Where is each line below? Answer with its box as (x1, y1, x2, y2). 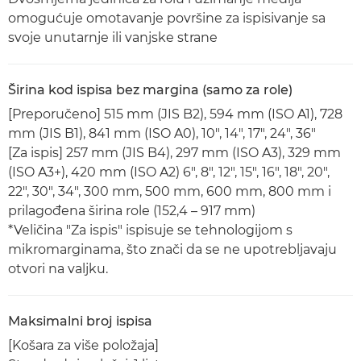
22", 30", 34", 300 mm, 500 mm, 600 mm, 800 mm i (8, 184, 331, 199)
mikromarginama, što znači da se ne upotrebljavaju (8, 242, 337, 257)
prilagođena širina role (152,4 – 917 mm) (8, 203, 255, 218)
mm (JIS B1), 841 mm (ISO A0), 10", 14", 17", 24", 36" (8, 126, 316, 141)
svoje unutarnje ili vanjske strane (8, 30, 218, 45)
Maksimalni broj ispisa (8, 313, 152, 329)
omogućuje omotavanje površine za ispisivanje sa (8, 10, 326, 26)
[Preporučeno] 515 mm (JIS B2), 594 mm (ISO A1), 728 (8, 106, 342, 122)
